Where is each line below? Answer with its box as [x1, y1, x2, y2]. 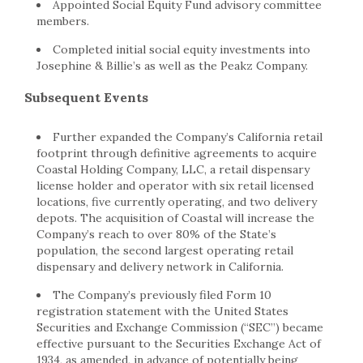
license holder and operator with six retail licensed [36, 177, 314, 193]
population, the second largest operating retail [36, 242, 293, 258]
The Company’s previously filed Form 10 [53, 287, 271, 302]
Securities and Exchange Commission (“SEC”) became [36, 319, 323, 335]
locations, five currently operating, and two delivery [36, 194, 317, 209]
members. [36, 13, 89, 28]
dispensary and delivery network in [36, 258, 228, 274]
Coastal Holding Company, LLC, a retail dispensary [36, 161, 310, 177]
